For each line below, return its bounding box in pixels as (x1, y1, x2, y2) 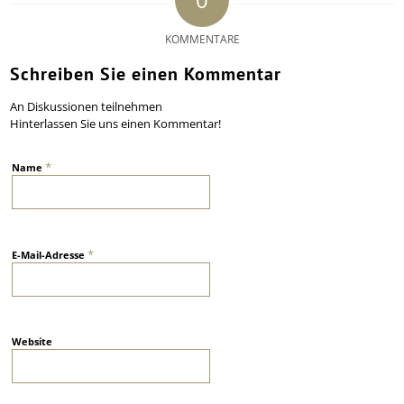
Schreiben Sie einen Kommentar (10, 62, 282, 87)
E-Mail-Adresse (12, 248, 88, 262)
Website (12, 335, 53, 349)
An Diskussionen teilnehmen (10, 98, 163, 115)
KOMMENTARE (164, 32, 240, 48)
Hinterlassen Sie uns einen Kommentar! (10, 115, 222, 133)
